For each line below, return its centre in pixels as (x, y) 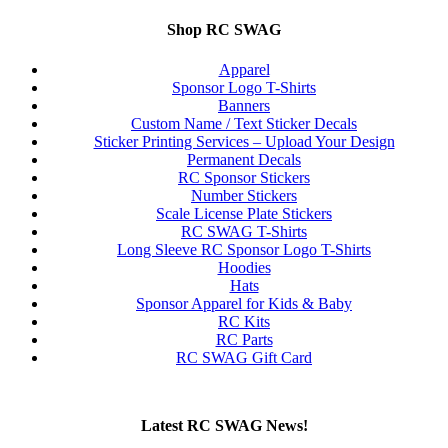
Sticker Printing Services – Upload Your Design (244, 141)
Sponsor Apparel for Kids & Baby (244, 303)
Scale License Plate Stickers (244, 213)
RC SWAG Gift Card (244, 357)
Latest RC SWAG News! (224, 425)
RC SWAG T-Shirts (244, 231)
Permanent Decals (244, 159)
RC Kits (244, 321)
